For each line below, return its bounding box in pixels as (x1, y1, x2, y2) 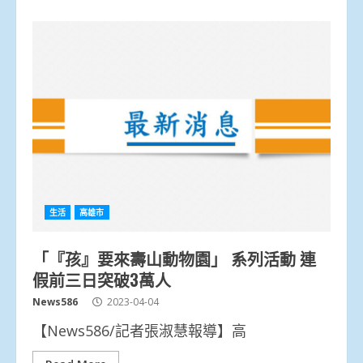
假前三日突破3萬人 (32, 267, 171, 292)
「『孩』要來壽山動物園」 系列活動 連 (32, 246, 316, 271)
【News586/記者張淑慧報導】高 (32, 320, 246, 340)
